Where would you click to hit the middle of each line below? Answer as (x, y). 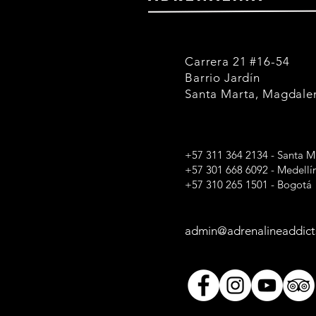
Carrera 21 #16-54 (237, 61)
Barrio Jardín (223, 78)
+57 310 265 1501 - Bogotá (248, 184)
